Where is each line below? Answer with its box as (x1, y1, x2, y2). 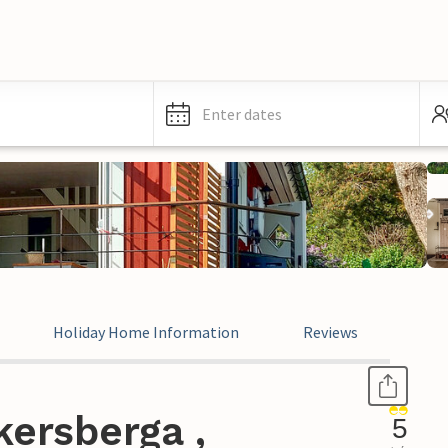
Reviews (303, 322, 358, 342)
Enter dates (202, 104, 282, 124)
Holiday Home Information (53, 322, 239, 342)
